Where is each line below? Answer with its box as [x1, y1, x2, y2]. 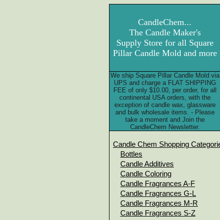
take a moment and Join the [125, 116, 205, 123]
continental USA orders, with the [119, 94, 211, 101]
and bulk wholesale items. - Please [115, 109, 215, 116]
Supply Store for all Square [116, 38, 214, 48]
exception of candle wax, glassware [114, 101, 216, 109]
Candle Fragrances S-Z [120, 209, 195, 217]
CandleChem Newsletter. [130, 123, 200, 131]
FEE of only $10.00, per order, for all [113, 86, 217, 94]
